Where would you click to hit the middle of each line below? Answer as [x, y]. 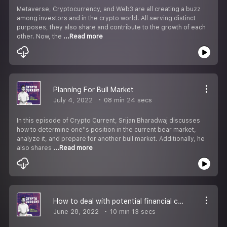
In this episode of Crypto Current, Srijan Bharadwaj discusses [108, 120]
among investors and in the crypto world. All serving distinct [106, 18]
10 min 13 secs [132, 211]
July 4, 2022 [73, 100]
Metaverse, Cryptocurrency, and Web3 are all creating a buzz [109, 9]
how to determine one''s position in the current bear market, [106, 129]
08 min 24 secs [127, 100]
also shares [35, 148]
